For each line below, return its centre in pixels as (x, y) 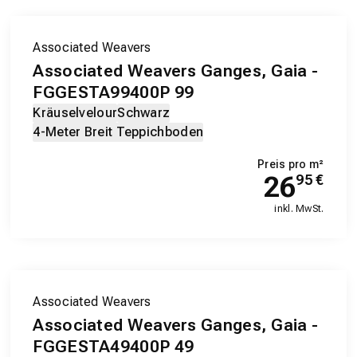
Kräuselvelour (75, 113)
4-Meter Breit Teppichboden (118, 132)
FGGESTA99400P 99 (114, 93)
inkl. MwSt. (299, 209)
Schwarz (144, 113)
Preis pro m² (291, 165)
